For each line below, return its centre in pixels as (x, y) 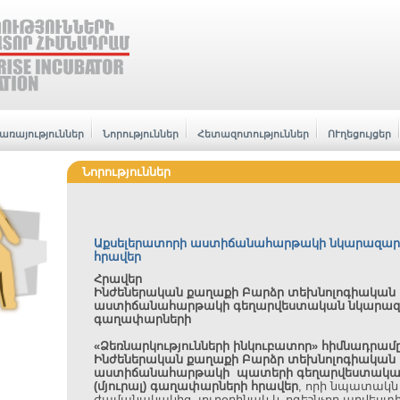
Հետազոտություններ (253, 134)
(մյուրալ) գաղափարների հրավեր (196, 386)
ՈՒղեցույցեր (359, 134)
